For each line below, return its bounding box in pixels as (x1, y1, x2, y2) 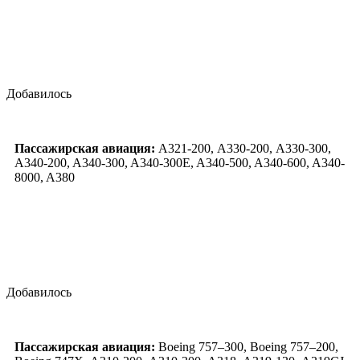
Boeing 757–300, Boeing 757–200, (155, 340, 338, 354)
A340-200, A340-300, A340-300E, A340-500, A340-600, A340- (14, 156, 345, 170)
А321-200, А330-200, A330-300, (155, 141, 331, 156)
